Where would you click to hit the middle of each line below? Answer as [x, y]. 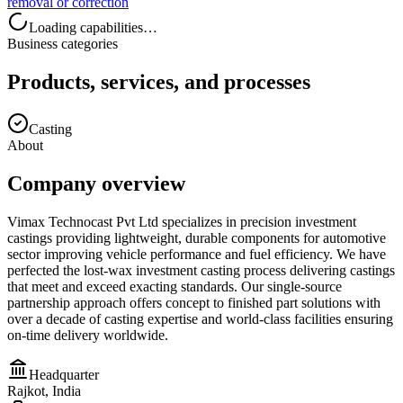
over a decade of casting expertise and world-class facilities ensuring [200, 318]
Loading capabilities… [93, 27]
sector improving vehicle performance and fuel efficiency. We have [197, 254]
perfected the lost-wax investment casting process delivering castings [201, 270]
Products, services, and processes [159, 81]
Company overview [96, 183]
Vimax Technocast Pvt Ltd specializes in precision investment [182, 221]
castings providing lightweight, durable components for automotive [197, 237]
